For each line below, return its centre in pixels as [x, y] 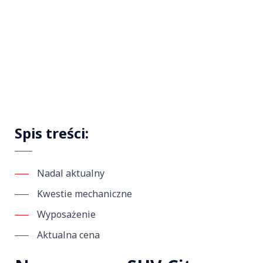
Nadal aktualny [71, 173]
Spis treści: [52, 133]
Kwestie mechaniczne [85, 194]
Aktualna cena [68, 235]
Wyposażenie [66, 215]
